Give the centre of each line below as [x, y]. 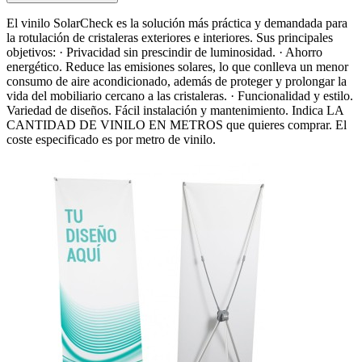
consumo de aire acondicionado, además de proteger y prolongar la [177, 81]
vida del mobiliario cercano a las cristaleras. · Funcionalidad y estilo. [180, 95]
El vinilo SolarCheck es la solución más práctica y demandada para [177, 23]
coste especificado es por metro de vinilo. [111, 139]
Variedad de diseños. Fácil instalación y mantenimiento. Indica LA [175, 110]
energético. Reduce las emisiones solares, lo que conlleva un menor [177, 66]
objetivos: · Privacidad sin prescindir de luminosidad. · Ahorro [164, 52]
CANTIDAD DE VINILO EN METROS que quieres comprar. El [177, 124]
